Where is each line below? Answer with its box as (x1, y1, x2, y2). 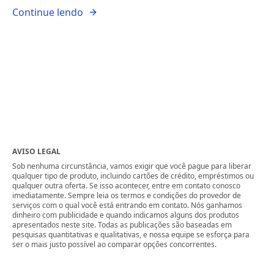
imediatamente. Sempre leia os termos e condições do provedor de (12, 190, 241, 201)
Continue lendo (12, 6, 83, 19)
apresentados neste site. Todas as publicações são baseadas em (12, 220, 232, 230)
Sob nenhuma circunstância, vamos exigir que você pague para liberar (12, 161, 251, 171)
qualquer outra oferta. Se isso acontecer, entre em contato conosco (12, 180, 240, 191)
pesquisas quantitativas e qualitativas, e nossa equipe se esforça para (12, 229, 250, 240)
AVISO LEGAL (12, 146, 61, 157)
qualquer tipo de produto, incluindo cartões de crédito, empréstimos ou (12, 171, 254, 181)
